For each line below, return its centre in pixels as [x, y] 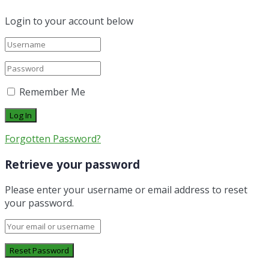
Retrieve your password [72, 164]
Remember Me [52, 92]
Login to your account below [69, 21]
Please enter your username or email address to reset [126, 189]
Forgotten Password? [53, 139]
